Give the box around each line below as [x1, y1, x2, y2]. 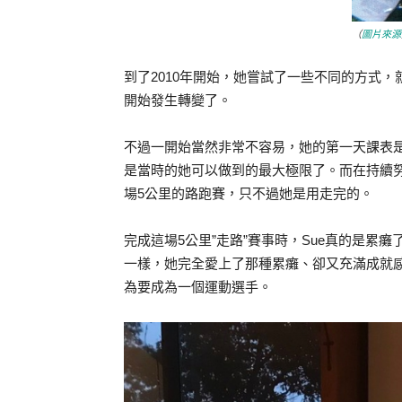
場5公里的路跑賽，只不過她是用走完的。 [124, 186, 373, 202]
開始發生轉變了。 [124, 92, 232, 109]
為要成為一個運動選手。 [124, 279, 272, 295]
